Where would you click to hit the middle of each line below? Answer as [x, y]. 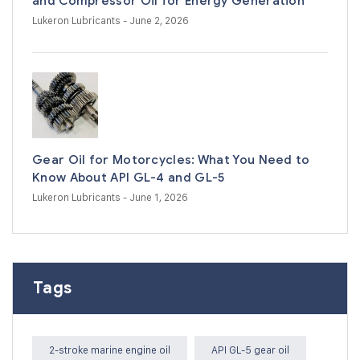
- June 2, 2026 [156, 20]
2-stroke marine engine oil [110, 349]
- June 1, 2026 [155, 196]
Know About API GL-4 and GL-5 [129, 177]
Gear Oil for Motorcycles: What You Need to [171, 160]
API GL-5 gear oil [250, 349]
